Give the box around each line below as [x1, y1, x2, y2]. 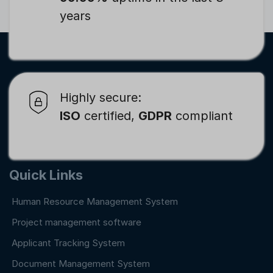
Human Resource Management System [12, 195, 178, 207]
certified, [80, 108, 138, 123]
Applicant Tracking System [12, 236, 125, 249]
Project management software [12, 216, 141, 228]
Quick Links [9, 166, 83, 183]
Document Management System [12, 257, 150, 269]
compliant [172, 108, 233, 123]
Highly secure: [60, 90, 141, 105]
